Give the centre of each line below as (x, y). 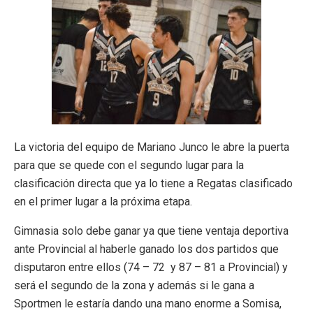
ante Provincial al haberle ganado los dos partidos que (146, 249)
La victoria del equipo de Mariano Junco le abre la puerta (152, 147)
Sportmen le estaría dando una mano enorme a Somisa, (148, 303)
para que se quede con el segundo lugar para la (129, 165)
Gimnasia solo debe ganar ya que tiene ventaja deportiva (151, 231)
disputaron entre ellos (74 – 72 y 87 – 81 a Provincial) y (151, 267)
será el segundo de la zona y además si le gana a (134, 285)
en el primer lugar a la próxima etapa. (103, 201)
